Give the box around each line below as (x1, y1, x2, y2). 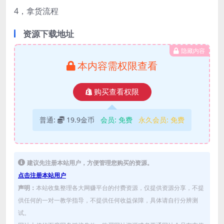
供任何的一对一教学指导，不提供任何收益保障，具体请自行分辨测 (18, 196, 198, 205)
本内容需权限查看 (77, 59, 157, 73)
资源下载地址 (23, 28, 74, 40)
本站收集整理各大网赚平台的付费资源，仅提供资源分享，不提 (36, 183, 204, 192)
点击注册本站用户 (18, 171, 66, 180)
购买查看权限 (93, 88, 139, 96)
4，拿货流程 (14, 5, 58, 17)
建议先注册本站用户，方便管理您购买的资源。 (27, 158, 153, 167)
